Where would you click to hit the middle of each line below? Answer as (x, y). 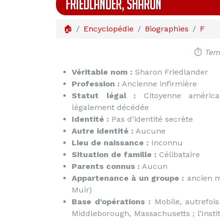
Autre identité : (103, 131)
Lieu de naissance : (111, 143)
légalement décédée (110, 107)
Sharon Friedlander (172, 72)
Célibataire (179, 154)
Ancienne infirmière (158, 84)
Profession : (96, 84)
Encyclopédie (109, 29)
